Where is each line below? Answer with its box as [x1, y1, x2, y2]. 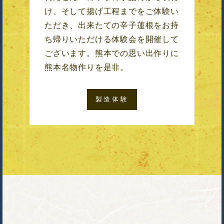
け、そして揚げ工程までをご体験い [44, 7, 179, 16]
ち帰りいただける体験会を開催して [44, 35, 179, 44]
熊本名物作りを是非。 [44, 63, 128, 72]
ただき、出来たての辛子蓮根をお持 [44, 21, 179, 30]
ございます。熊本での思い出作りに [44, 49, 179, 58]
